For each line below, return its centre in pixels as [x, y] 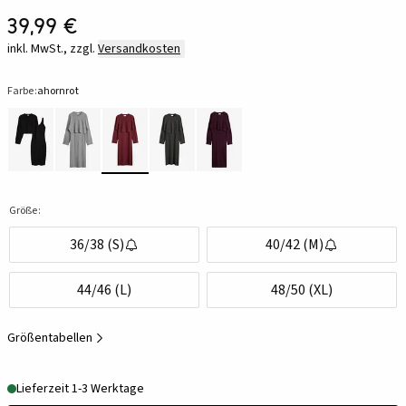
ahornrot [58, 92]
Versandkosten [139, 49]
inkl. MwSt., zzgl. [51, 49]
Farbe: [22, 92]
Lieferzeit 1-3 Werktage [80, 389]
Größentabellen [50, 338]
